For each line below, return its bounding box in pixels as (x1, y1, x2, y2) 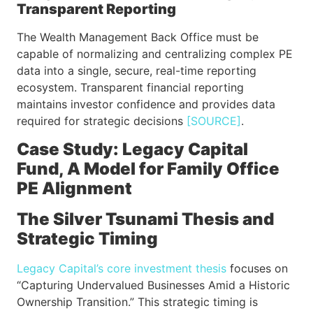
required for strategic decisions (17, 114, 187, 129)
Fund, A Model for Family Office (17, 158, 279, 179)
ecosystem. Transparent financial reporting (17, 80, 244, 95)
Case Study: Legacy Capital (17, 138, 248, 159)
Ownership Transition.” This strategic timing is (17, 294, 258, 309)
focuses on (226, 261, 288, 275)
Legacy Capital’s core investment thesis (17, 261, 226, 275)
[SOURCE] (187, 114, 241, 129)
